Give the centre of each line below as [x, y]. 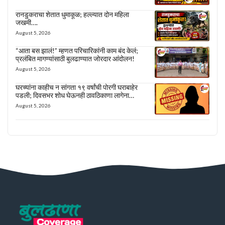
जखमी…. [27, 22]
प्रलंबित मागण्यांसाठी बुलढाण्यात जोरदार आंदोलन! [75, 59]
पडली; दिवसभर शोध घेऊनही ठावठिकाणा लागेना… [75, 95]
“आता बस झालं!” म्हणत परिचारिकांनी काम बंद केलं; [77, 51]
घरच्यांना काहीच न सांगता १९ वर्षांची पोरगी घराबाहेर [77, 87]
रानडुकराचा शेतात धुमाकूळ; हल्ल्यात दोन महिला [72, 14]
